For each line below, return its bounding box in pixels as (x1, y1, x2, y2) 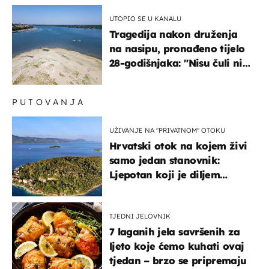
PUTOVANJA (12, 96, 85, 107)
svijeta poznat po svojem (109, 183, 232, 195)
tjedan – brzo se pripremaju (109, 254, 247, 267)
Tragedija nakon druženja (109, 28, 238, 40)
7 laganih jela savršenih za (109, 225, 240, 238)
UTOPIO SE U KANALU (109, 14, 181, 23)
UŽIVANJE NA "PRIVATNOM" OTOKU (109, 125, 225, 134)
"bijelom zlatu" (109, 197, 183, 210)
